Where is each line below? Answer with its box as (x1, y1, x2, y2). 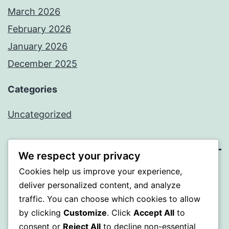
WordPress (97, 196, 144, 207)
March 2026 (8, 6, 60, 17)
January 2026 (8, 41, 67, 52)
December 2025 (8, 58, 77, 70)
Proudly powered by (8, 196, 97, 207)
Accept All (133, 207, 174, 218)
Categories (8, 84, 57, 95)
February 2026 (8, 24, 71, 35)
